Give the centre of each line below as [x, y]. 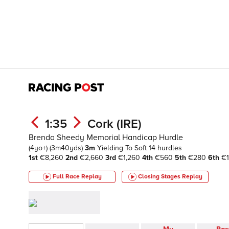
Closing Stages [160, 177]
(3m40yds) [67, 148]
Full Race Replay [77, 177]
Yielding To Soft [123, 148]
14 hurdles [165, 148]
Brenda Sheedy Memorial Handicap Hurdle [106, 138]
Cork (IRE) [114, 124]
